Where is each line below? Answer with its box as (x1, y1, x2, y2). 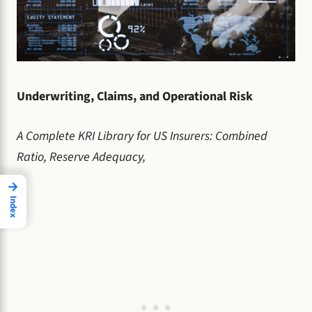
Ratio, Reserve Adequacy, (17, 148, 146, 166)
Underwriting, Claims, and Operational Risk (17, 87, 253, 105)
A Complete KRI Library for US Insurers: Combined (17, 127, 267, 145)
